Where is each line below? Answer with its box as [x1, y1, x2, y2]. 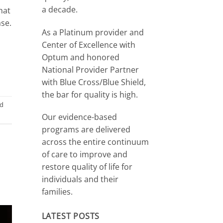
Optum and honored [41, 51, 119, 63]
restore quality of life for [41, 161, 132, 173]
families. [41, 186, 73, 198]
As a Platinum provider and [41, 26, 144, 38]
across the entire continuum [41, 136, 149, 148]
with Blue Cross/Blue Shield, [41, 76, 146, 88]
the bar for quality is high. [41, 89, 138, 100]
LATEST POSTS [41, 211, 100, 222]
